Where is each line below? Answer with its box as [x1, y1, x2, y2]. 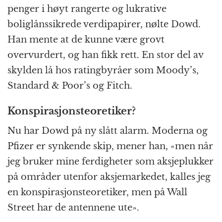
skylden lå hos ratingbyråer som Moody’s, [7, 65, 199, 76]
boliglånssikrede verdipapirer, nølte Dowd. [7, 19, 201, 30]
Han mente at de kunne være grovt [7, 34, 165, 46]
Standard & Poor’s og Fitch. [7, 80, 132, 92]
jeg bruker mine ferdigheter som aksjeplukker [7, 156, 214, 167]
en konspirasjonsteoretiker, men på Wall [7, 187, 187, 198]
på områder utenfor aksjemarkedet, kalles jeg [7, 171, 211, 183]
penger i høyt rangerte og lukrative [7, 3, 166, 15]
